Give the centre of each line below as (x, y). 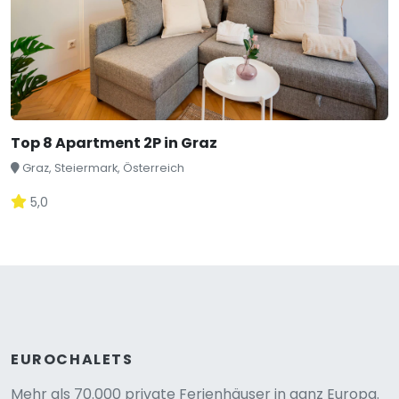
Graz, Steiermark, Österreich (103, 168)
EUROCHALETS (72, 359)
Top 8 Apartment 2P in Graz (114, 143)
